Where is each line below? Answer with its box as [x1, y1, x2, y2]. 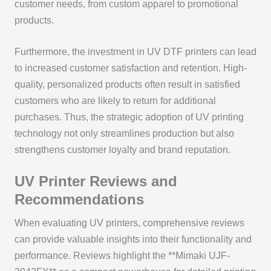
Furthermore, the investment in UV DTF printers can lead [14, 46, 256, 57]
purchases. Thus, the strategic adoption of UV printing [14, 111, 244, 122]
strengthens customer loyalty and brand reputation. [14, 144, 230, 155]
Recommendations [14, 191, 144, 208]
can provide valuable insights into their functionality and [14, 234, 252, 245]
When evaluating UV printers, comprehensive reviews [14, 218, 244, 229]
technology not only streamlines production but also [14, 128, 234, 139]
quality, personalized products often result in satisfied [14, 79, 240, 90]
